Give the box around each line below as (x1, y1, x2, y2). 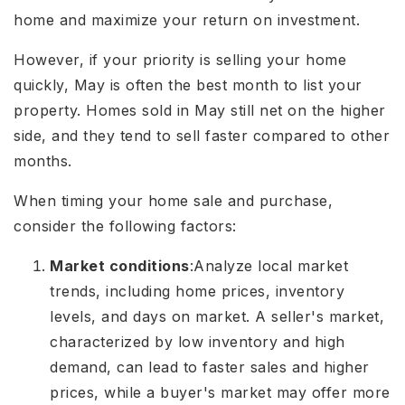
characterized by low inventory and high (50, 333, 345, 352)
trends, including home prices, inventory (50, 282, 344, 301)
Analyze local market (193, 257, 348, 276)
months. (14, 152, 72, 171)
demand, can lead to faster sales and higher (50, 358, 370, 377)
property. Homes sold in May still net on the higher (14, 101, 386, 120)
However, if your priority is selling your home (14, 51, 346, 70)
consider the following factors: (14, 217, 237, 236)
